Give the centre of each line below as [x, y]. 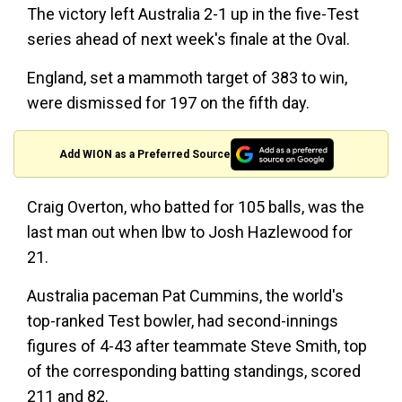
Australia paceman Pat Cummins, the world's [185, 296]
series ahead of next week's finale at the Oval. [188, 39]
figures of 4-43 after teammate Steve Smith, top [197, 346]
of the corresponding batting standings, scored [194, 371]
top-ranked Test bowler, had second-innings [183, 321]
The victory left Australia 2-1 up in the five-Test [193, 14]
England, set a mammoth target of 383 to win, [187, 78]
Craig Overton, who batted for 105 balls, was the [196, 207]
